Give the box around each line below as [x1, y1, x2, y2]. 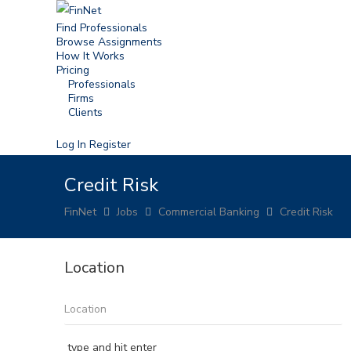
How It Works [56, 49, 125, 63]
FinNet [64, 204, 96, 219]
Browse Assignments [56, 34, 162, 49]
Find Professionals [56, 20, 147, 35]
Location [64, 257, 125, 278]
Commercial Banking [158, 204, 259, 219]
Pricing [56, 63, 89, 78]
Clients [68, 105, 103, 120]
